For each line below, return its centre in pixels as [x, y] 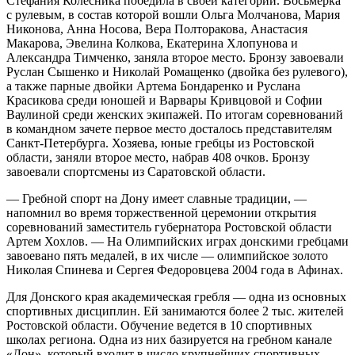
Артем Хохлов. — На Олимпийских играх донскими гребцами [177, 241]
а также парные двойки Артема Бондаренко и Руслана [153, 86]
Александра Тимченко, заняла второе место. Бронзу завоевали [175, 57]
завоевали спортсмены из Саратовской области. [136, 171]
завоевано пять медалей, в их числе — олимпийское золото [167, 255]
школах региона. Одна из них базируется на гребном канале [169, 339]
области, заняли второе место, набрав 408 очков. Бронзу [158, 157]
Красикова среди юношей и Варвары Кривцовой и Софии [164, 100]
